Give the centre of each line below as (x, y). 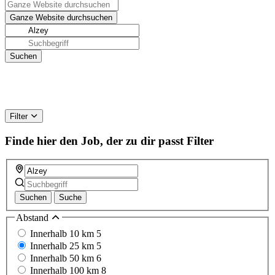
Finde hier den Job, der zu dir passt (94, 141)
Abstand (33, 218)
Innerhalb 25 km (63, 246)
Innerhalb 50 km (63, 258)
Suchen (33, 198)
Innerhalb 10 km (63, 233)
